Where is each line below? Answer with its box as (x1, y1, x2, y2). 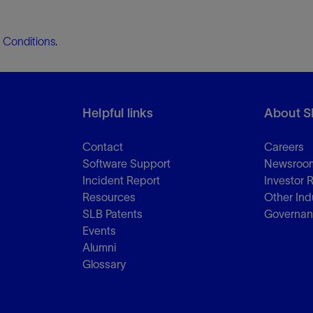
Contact (82, 140, 123, 153)
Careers (263, 140, 304, 153)
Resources (82, 191, 136, 203)
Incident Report (82, 174, 160, 187)
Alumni (82, 241, 117, 254)
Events (82, 224, 116, 237)
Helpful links (82, 106, 154, 120)
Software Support (82, 157, 170, 170)
